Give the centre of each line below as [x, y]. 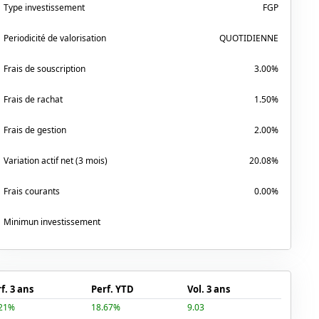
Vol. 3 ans [208, 289]
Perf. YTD [112, 289]
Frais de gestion [35, 130]
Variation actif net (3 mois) [55, 161]
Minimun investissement [52, 222]
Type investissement [44, 7]
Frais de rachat [33, 99]
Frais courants [31, 191]
